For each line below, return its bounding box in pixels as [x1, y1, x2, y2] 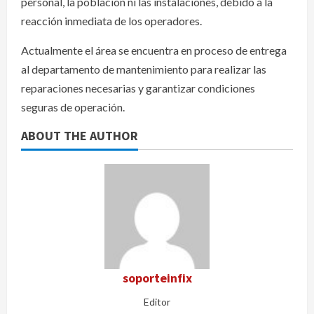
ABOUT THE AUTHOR [21, 128, 138, 144]
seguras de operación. [21, 100, 125, 114]
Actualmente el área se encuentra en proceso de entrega [21, 43, 287, 57]
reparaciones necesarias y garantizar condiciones [21, 81, 255, 95]
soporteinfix [122, 270, 192, 287]
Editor [144, 296, 170, 308]
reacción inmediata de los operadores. [21, 14, 202, 28]
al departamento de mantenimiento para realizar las [21, 62, 266, 76]
